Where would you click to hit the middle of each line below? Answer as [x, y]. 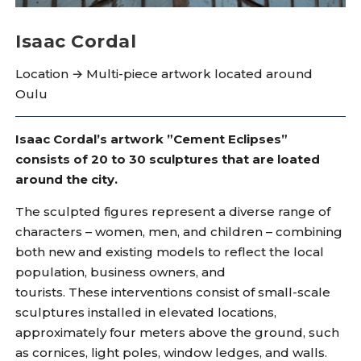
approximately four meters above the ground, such [178, 333]
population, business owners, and [121, 272]
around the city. [67, 180]
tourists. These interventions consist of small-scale [173, 293]
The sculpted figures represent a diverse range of [173, 212]
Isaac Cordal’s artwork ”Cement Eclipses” [152, 139]
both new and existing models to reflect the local [170, 252]
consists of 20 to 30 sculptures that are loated [168, 160]
